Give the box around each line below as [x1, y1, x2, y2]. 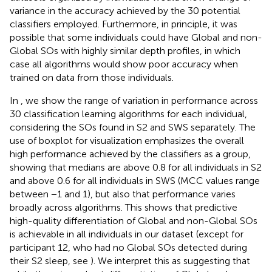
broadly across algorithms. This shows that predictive [10, 202, 237, 214]
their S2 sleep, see [10, 255, 90, 267]
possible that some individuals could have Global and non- [10, 32, 262, 44]
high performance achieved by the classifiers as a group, [10, 148, 251, 160]
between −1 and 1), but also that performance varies [10, 188, 236, 200]
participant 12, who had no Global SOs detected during [10, 242, 247, 254]
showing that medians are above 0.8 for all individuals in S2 [10, 161, 262, 174]
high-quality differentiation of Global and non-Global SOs [10, 215, 257, 227]
